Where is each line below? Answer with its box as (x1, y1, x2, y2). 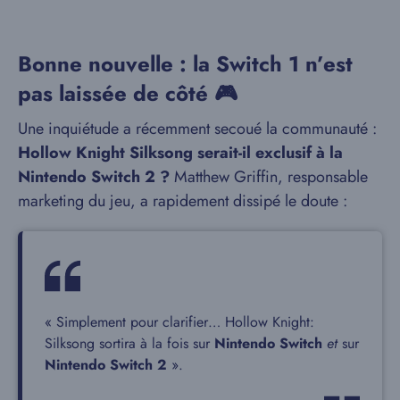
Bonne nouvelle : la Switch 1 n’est (18, 48, 353, 80)
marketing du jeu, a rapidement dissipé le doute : (18, 189, 347, 213)
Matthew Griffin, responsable (170, 165, 368, 189)
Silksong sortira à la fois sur (45, 333, 214, 354)
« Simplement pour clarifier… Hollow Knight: (45, 312, 314, 333)
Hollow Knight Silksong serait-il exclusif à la (18, 141, 343, 165)
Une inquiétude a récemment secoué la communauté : (18, 117, 377, 141)
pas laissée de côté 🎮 (18, 78, 237, 110)
